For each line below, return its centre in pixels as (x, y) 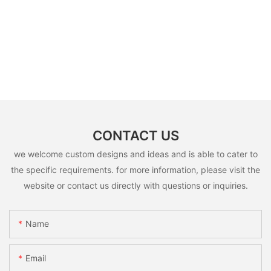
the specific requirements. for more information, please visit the (135, 170)
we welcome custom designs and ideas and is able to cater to (135, 154)
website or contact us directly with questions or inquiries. (135, 186)
